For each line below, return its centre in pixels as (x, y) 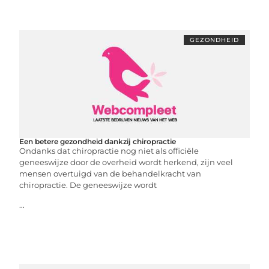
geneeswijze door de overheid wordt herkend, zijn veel (126, 162)
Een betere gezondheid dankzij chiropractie (98, 141)
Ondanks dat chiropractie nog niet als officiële (109, 151)
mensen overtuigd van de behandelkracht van (110, 174)
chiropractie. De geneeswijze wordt (88, 185)
